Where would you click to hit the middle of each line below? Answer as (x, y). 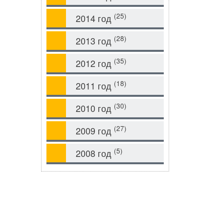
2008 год (95, 153)
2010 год (95, 108)
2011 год (95, 86)
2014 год (95, 18)
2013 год (95, 41)
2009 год (95, 131)
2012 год (95, 63)
